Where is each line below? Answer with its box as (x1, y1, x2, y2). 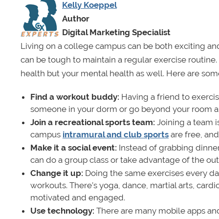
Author (62, 13, 91, 23)
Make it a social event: (30, 142, 119, 153)
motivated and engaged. (30, 192, 125, 202)
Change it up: (30, 168, 85, 178)
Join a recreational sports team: (30, 117, 157, 127)
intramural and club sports (63, 129, 169, 139)
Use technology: (30, 205, 94, 216)
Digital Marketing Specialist (62, 27, 171, 37)
